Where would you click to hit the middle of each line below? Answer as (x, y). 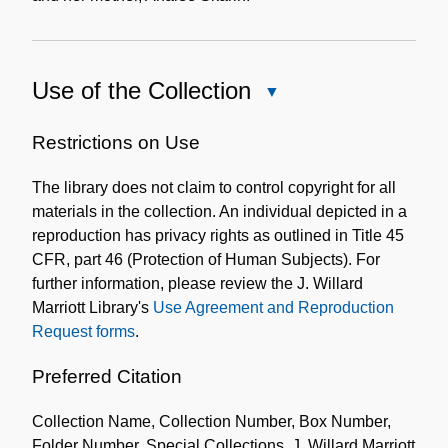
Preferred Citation (107, 376)
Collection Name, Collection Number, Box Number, (211, 422)
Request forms (83, 331)
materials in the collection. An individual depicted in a (219, 211)
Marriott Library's (92, 307)
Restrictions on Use (116, 142)
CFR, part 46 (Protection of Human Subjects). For (206, 259)
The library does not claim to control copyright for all (214, 187)
